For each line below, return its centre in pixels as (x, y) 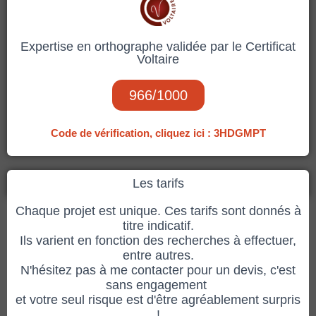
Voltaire (158, 59)
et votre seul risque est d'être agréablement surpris (158, 300)
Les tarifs (158, 183)
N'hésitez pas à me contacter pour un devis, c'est (158, 270)
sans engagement (158, 285)
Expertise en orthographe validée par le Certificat (158, 47)
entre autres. (158, 255)
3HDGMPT (239, 133)
